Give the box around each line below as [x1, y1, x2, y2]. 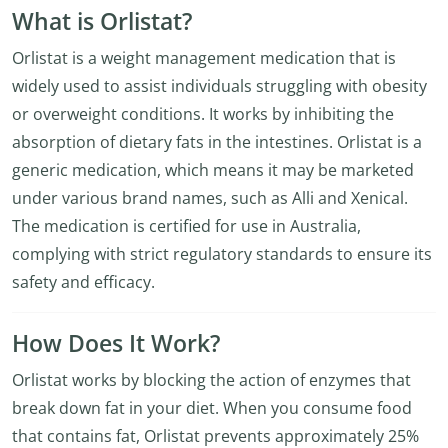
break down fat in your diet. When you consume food [12, 397, 412, 419]
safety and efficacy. [12, 271, 155, 293]
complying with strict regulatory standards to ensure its [12, 243, 432, 265]
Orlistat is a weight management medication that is [12, 47, 396, 69]
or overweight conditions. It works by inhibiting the [12, 103, 394, 125]
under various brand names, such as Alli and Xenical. [12, 187, 408, 209]
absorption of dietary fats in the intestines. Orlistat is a [12, 131, 422, 153]
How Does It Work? [12, 328, 220, 359]
